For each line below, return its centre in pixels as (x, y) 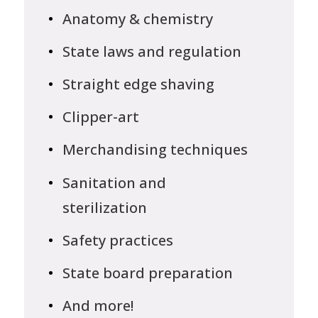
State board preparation (148, 272)
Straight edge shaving (139, 84)
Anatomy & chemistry (138, 19)
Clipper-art (101, 117)
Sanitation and (115, 182)
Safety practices (118, 240)
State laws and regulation (152, 51)
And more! (98, 305)
